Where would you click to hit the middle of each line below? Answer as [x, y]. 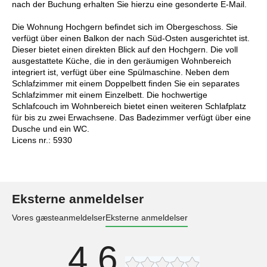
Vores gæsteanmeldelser [59, 217]
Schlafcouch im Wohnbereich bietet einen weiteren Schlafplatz [129, 106]
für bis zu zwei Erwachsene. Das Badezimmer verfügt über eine [131, 117]
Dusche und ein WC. [51, 128]
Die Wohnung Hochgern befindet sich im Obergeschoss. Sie [125, 27]
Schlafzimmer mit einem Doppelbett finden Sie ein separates [126, 83]
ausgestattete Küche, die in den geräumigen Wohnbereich [122, 60]
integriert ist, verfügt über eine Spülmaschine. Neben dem [121, 72]
